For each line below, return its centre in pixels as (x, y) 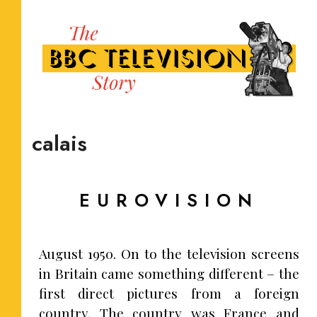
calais (59, 143)
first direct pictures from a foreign (169, 293)
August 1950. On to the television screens (169, 253)
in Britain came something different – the (169, 273)
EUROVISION (169, 200)
